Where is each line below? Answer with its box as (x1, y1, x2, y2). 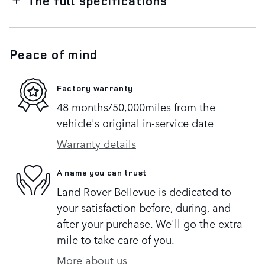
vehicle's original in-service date (57, 115, 214, 131)
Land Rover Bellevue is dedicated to (57, 183, 231, 199)
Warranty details (57, 135, 136, 151)
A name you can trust (57, 166, 147, 178)
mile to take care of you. (57, 231, 174, 247)
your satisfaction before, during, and (57, 199, 231, 215)
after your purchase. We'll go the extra (57, 215, 243, 231)
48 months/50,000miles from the (57, 99, 215, 115)
